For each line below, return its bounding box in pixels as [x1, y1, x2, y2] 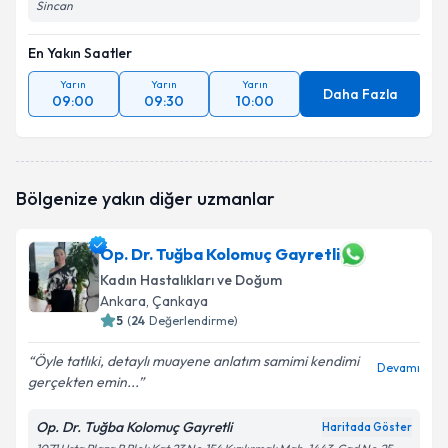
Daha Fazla [322, 85, 398, 103]
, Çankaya [146, 292, 208, 310]
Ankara [100, 292, 146, 310]
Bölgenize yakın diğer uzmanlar [16, 187, 275, 210]
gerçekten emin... [28, 373, 138, 391]
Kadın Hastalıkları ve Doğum [100, 271, 282, 289]
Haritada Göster [322, 420, 412, 434]
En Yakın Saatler [28, 44, 132, 62]
